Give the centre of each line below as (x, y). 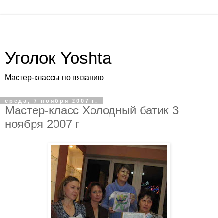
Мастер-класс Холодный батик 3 (92, 110)
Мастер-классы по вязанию (54, 78)
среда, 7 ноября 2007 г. (52, 101)
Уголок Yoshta (58, 58)
